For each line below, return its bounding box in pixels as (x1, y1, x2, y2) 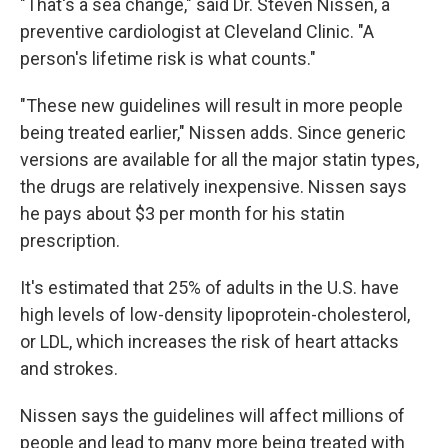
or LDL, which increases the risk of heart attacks (20, 331, 399, 352)
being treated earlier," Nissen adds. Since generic (20, 122, 406, 143)
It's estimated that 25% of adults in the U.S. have (20, 277, 399, 298)
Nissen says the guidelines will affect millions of (20, 405, 405, 426)
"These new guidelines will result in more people (20, 95, 403, 116)
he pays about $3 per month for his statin (20, 203, 345, 224)
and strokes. (20, 358, 118, 379)
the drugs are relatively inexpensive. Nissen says (20, 176, 407, 197)
